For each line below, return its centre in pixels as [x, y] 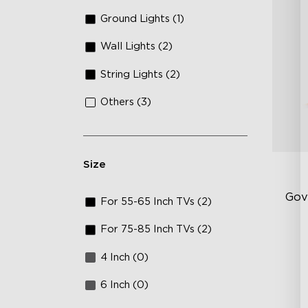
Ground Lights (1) [143, 19]
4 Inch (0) [125, 257]
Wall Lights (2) [137, 47]
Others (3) [126, 102]
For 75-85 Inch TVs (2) [156, 230]
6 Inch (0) [125, 285]
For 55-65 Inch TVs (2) [156, 201]
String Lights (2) [141, 74]
